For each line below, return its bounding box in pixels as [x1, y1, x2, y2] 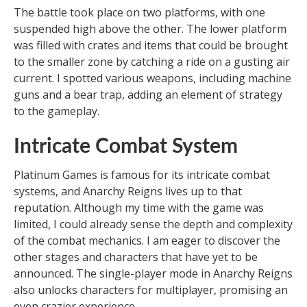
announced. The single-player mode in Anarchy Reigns [14, 265, 293, 281]
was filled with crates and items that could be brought [14, 37, 288, 53]
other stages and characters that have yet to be [14, 249, 258, 265]
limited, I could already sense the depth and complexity [14, 216, 293, 232]
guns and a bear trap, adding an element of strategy [14, 86, 282, 102]
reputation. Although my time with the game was [14, 199, 264, 215]
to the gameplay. [14, 103, 99, 119]
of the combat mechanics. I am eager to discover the [14, 232, 280, 248]
